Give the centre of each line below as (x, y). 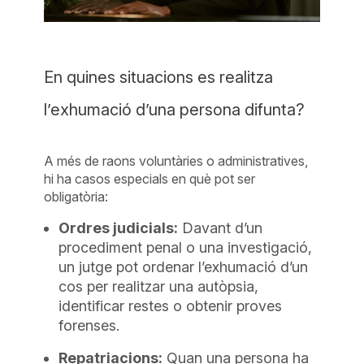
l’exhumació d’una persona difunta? (175, 109)
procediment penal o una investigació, (186, 247)
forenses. (89, 325)
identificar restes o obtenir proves (171, 305)
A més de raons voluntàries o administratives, (176, 160)
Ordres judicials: (119, 227)
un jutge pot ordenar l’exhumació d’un (184, 266)
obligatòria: (76, 196)
